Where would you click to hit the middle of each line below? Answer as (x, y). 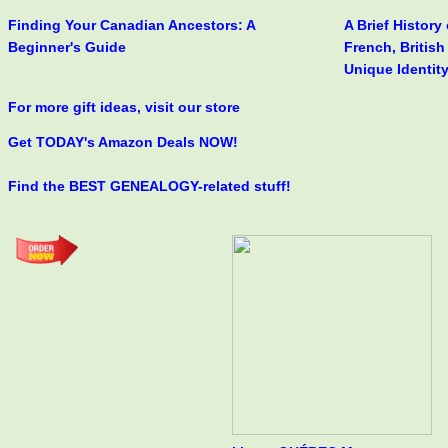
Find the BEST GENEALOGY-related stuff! (149, 185)
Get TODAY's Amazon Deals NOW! (123, 141)
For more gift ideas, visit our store (124, 106)
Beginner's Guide (67, 46)
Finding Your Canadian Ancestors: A (131, 24)
